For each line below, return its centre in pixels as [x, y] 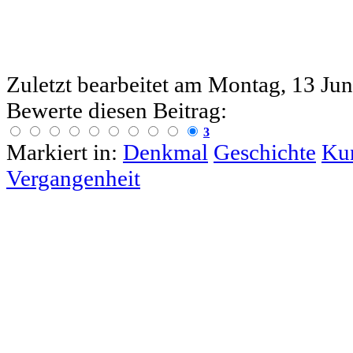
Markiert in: [62, 152]
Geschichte [265, 152]
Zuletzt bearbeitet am [107, 84]
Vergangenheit [73, 178]
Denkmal [165, 152]
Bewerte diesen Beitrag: [117, 110]
